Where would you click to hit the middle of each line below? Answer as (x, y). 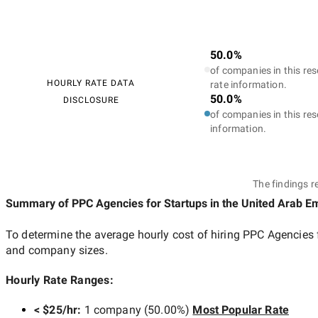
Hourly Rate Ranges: (60, 280)
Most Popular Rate (241, 309)
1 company (113, 309)
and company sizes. (57, 250)
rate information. (248, 84)
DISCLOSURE (91, 100)
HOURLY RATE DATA (91, 83)
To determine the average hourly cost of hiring (125, 234)
